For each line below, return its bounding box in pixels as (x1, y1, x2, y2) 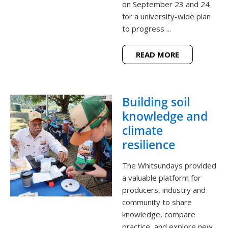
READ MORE (136, 49, 179, 60)
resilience (122, 136, 175, 153)
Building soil (122, 94, 190, 110)
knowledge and (122, 108, 208, 125)
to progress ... (122, 23, 171, 34)
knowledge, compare (122, 209, 195, 220)
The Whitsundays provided (122, 160, 216, 171)
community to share (122, 197, 192, 208)
